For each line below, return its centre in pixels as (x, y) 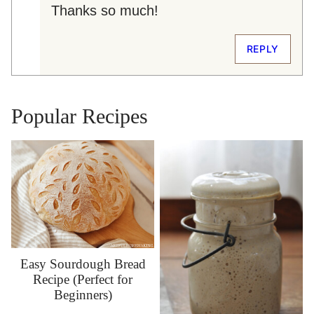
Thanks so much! (105, 11)
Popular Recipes (80, 116)
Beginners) (83, 295)
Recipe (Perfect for (83, 280)
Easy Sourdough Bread (83, 264)
